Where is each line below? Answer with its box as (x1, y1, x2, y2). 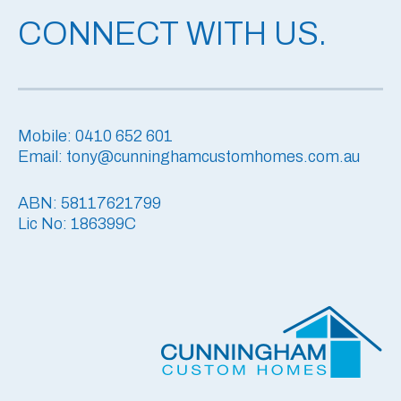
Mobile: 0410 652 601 (18, 126, 173, 145)
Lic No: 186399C (18, 215, 136, 234)
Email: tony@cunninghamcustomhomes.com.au (18, 147, 360, 166)
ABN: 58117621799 (18, 194, 161, 213)
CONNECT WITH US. (18, 15, 327, 52)
